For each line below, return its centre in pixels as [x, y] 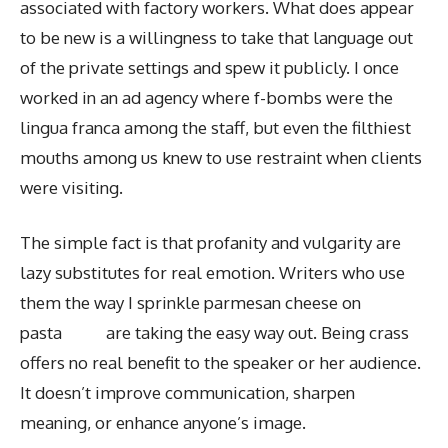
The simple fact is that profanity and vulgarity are [210, 242]
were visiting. [71, 187]
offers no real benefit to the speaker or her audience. [220, 362]
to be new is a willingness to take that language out [216, 37]
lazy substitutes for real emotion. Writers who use [212, 272]
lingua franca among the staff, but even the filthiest [215, 127]
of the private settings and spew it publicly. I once [209, 67]
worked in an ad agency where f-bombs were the [206, 97]
